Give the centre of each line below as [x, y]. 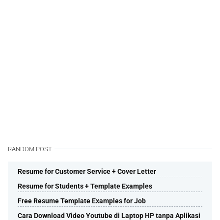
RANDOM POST [30, 149]
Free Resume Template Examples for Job [82, 201]
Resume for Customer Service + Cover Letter [87, 171]
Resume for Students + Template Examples [85, 186]
